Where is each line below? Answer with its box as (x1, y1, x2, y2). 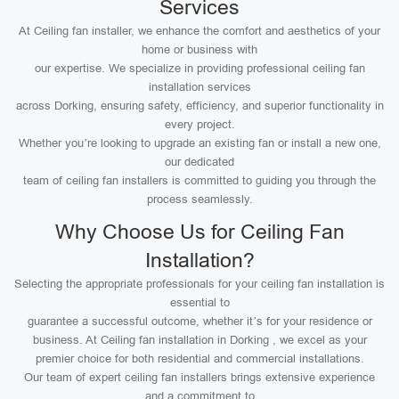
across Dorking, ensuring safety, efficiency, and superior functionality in (15, 99, 384, 112)
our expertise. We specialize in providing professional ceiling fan (34, 61, 365, 75)
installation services (148, 80, 251, 94)
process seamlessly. (146, 192, 253, 206)
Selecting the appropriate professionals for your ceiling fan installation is (14, 277, 385, 290)
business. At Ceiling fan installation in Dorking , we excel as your (32, 333, 367, 346)
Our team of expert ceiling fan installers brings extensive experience (24, 370, 375, 384)
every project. (164, 118, 235, 131)
